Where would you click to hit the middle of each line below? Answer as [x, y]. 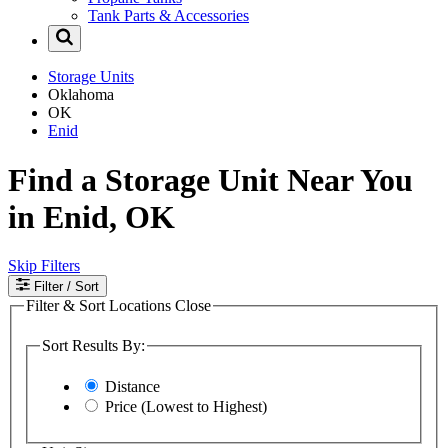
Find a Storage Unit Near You [210, 179]
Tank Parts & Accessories [168, 16]
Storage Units [91, 77]
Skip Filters [44, 266]
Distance [132, 387]
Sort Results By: [93, 345]
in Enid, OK [91, 216]
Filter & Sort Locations [100, 306]
